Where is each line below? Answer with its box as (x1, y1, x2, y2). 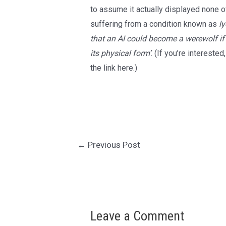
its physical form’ (90, 48, 151, 59)
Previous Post (85, 139, 140, 150)
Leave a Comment (90, 208, 184, 223)
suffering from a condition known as (90, 19, 219, 29)
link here (103, 63, 133, 73)
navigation (63, 151, 99, 161)
